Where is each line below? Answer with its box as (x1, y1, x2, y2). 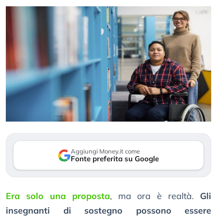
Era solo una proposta (6, 190, 110, 202)
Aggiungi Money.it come (71, 147, 140, 155)
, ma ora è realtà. (109, 190, 200, 202)
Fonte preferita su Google (71, 154, 159, 164)
